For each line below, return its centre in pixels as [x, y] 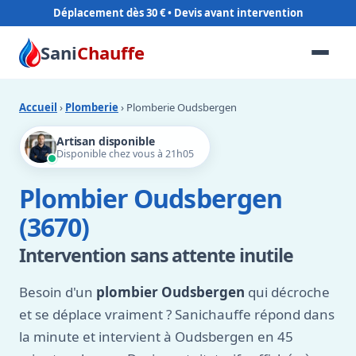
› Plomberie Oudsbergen [178, 107]
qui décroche [287, 292]
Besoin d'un [58, 292]
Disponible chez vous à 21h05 [125, 154]
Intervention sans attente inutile [157, 255]
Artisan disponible [106, 141]
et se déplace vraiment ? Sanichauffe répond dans [177, 314]
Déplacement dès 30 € [109, 13]
